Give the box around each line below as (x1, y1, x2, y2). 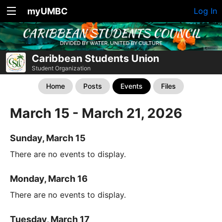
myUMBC (27, 6, 68, 16)
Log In (194, 6, 217, 16)
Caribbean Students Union (32, 53, 159, 64)
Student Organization (32, 64, 91, 72)
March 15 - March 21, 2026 (10, 105, 182, 121)
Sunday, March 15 (10, 133, 86, 144)
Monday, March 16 (10, 173, 88, 184)
